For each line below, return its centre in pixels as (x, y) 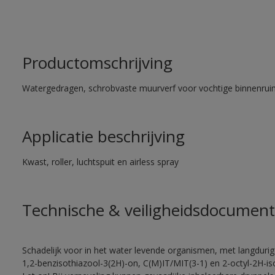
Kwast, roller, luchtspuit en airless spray (100, 162)
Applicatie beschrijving (103, 136)
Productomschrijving (97, 63)
